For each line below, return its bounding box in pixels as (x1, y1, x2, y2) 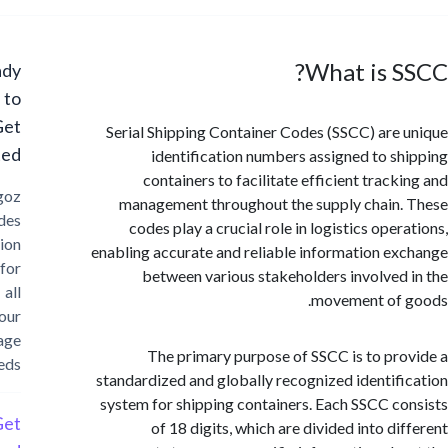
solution (11, 234, 67, 253)
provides (6, 210, 67, 229)
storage (13, 330, 67, 349)
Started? (7, 143, 67, 165)
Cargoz (15, 186, 67, 205)
